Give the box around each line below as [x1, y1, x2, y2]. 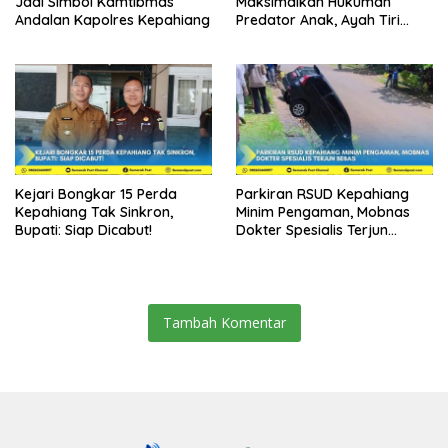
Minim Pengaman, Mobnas [236, 202, 410, 221]
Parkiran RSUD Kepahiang [236, 184, 409, 203]
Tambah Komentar [162, 312, 286, 332]
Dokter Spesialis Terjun [236, 220, 388, 239]
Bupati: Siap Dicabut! [15, 220, 152, 239]
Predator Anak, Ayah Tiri [236, 10, 400, 29]
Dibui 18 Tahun [236, 28, 331, 47]
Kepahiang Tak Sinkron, [15, 202, 173, 221]
